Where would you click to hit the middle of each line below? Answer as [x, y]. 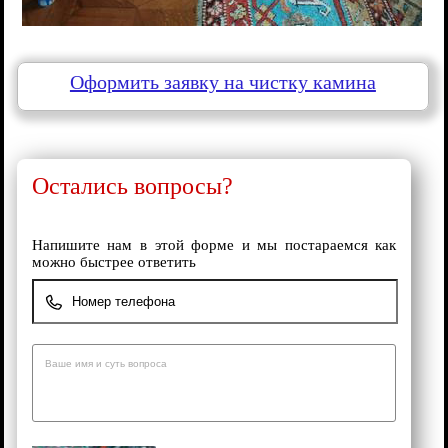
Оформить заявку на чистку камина [222, 81]
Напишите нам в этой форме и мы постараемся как [214, 245]
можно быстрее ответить [113, 262]
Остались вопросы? [132, 186]
